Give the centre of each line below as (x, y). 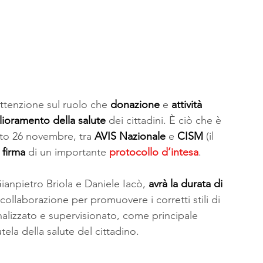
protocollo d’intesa (154, 152)
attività (188, 104)
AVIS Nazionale (130, 136)
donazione (135, 104)
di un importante (67, 152)
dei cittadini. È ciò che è (165, 120)
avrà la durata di (187, 183)
